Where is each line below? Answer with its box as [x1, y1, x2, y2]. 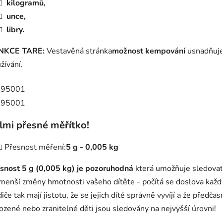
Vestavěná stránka [45, 46, 112, 57]
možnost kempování [112, 46, 185, 57]
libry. [6, 24, 24, 36]
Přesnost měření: [4, 141, 66, 153]
